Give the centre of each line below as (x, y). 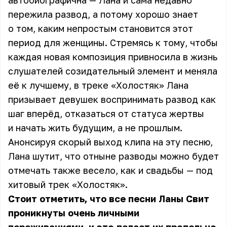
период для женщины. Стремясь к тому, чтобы (113, 43)
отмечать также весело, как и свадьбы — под (110, 170)
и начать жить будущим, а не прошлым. (95, 128)
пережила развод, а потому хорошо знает (103, 14)
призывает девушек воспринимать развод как (112, 99)
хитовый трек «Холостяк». (69, 184)
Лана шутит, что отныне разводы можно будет (113, 156)
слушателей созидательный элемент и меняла (113, 71)
